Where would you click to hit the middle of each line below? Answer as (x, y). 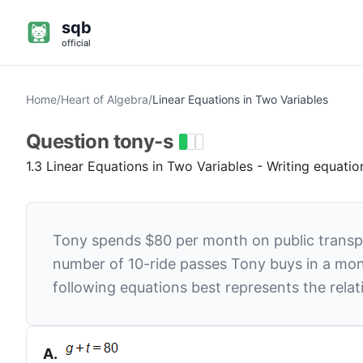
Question (70, 141)
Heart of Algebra (105, 99)
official (76, 43)
